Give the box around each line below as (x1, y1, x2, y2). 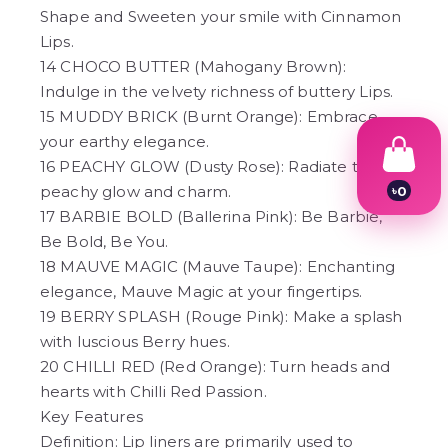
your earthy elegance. (40, 132, 210, 152)
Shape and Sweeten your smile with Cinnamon (40, 7, 402, 27)
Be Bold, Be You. (40, 232, 169, 252)
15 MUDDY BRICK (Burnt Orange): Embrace (40, 107, 378, 127)
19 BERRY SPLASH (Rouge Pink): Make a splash (40, 307, 403, 327)
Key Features (40, 407, 143, 427)
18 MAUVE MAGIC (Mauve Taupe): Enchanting (40, 257, 396, 277)
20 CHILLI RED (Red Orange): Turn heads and (40, 357, 391, 377)
